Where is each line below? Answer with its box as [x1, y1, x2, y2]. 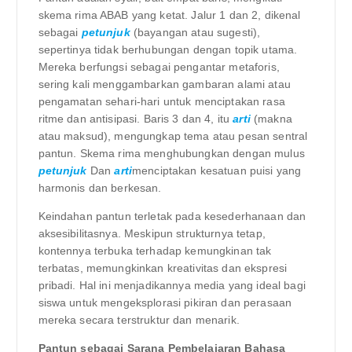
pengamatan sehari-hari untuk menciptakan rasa [38, 94, 285, 108]
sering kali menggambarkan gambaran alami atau [38, 77, 291, 90]
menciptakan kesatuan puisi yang [131, 163, 302, 177]
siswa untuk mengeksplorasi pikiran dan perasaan [38, 295, 292, 309]
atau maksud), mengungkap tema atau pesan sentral [38, 129, 308, 142]
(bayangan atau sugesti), [130, 25, 261, 38]
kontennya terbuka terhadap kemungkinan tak [38, 244, 272, 257]
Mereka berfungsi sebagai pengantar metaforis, [38, 60, 280, 73]
